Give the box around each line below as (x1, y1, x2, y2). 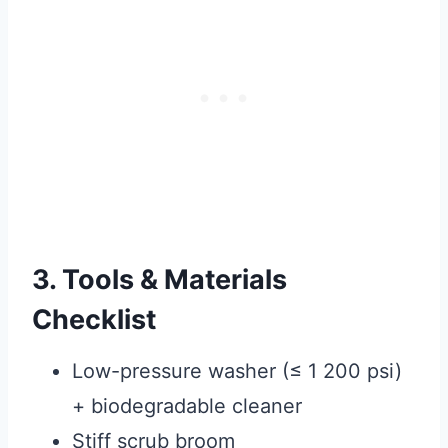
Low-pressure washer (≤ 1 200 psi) (72, 358, 402, 383)
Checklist (32, 303, 156, 337)
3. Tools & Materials (32, 263, 287, 297)
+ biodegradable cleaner (72, 393, 302, 418)
